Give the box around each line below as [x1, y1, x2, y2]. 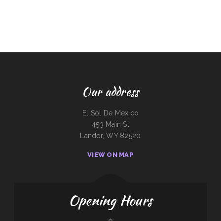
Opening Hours [68, 190, 153, 211]
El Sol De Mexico [82, 109, 139, 117]
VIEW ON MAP [87, 151, 134, 158]
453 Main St [91, 120, 130, 128]
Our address [82, 83, 139, 100]
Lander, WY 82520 [80, 132, 141, 140]
